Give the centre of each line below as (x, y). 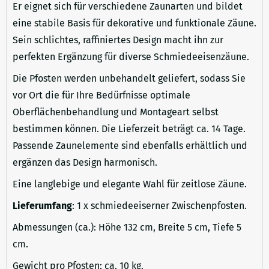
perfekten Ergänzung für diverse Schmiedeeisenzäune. (131, 57)
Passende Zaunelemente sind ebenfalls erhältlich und (130, 146)
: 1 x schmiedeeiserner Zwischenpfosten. (159, 206)
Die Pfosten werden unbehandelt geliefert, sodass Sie (129, 79)
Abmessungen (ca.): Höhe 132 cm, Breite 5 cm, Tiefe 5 (127, 228)
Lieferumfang (42, 206)
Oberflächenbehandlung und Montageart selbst (116, 112)
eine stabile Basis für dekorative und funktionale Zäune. (134, 23)
